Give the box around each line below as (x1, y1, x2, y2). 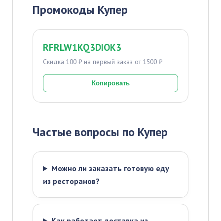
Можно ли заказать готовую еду (51, 163, 169, 173)
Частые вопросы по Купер (33, 124, 168, 140)
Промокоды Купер (33, 2, 128, 17)
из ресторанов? (43, 176, 100, 186)
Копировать (91, 79, 130, 87)
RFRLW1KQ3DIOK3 (43, 41, 121, 53)
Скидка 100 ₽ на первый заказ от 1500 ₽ (43, 57, 162, 66)
